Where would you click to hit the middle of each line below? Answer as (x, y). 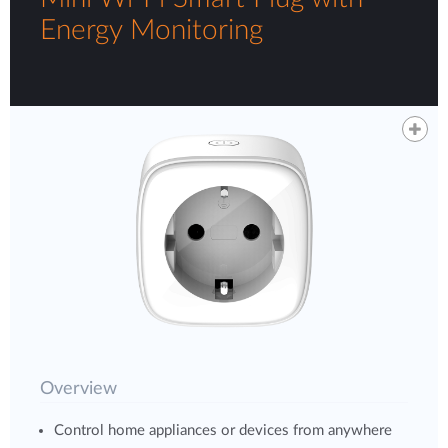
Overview (78, 389)
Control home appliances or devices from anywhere (223, 430)
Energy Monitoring (151, 30)
